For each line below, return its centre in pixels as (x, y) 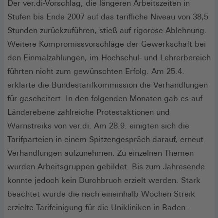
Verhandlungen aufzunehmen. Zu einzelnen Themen (100, 153)
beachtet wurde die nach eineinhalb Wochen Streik (101, 194)
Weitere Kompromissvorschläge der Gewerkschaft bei (107, 44)
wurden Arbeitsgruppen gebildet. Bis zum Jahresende (106, 166)
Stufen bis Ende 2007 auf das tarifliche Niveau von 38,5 (108, 17)
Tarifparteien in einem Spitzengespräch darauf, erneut (105, 139)
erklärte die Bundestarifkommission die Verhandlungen (108, 85)
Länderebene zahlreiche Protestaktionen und (89, 112)
